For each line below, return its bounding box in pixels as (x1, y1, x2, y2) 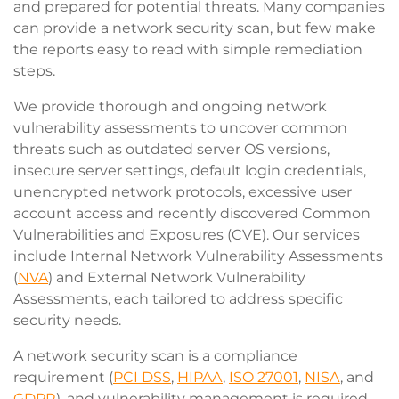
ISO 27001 (229, 369, 298, 387)
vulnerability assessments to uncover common (13, 119, 347, 137)
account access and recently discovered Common (13, 205, 370, 223)
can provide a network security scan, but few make (13, 20, 376, 37)
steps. (13, 62, 55, 80)
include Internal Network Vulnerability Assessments (13, 248, 383, 265)
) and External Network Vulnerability (48, 269, 305, 287)
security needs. (13, 312, 121, 330)
